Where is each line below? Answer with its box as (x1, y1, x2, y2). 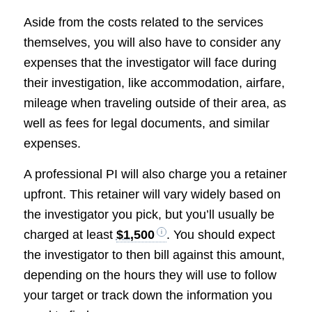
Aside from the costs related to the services (23, 15, 263, 30)
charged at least (23, 228, 116, 242)
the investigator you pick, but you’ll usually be (23, 208, 274, 222)
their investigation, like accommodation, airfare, (23, 76, 285, 91)
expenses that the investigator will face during (23, 56, 276, 70)
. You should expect (166, 228, 275, 242)
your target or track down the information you (23, 288, 272, 303)
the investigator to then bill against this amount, (23, 248, 285, 263)
